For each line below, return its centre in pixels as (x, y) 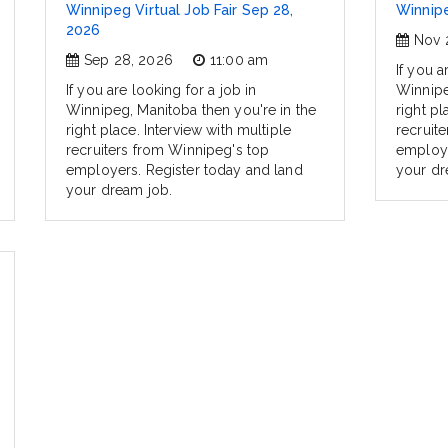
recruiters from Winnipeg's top (168, 150)
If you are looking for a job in (161, 90)
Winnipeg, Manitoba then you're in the (191, 110)
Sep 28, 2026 (128, 60)
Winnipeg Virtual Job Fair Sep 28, (180, 10)
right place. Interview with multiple (179, 130)
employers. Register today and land (184, 170)
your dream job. (119, 190)
